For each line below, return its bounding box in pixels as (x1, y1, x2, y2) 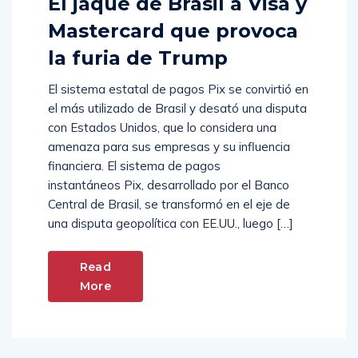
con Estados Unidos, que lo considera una (48, 120, 276, 136)
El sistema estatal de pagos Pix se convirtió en (48, 82, 308, 97)
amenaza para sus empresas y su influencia (48, 139, 290, 155)
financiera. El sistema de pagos (48, 158, 221, 174)
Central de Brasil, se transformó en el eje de (48, 197, 290, 213)
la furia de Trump (48, 46, 228, 70)
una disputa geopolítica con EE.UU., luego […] (48, 216, 293, 232)
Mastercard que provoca (48, 19, 298, 43)
